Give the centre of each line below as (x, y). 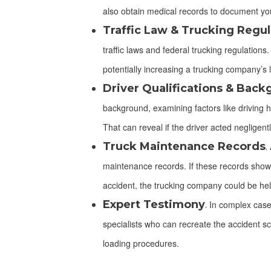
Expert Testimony (154, 204)
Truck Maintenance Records (184, 146)
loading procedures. (141, 243)
